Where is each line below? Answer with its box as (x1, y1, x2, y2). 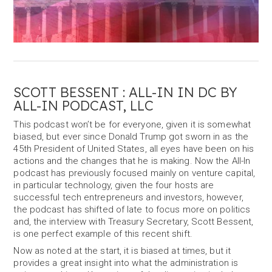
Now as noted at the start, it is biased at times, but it (13, 245, 231, 256)
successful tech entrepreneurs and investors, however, (13, 192, 243, 203)
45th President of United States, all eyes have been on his (13, 143, 254, 154)
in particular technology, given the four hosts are (13, 180, 214, 191)
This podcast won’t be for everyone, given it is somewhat (13, 119, 251, 130)
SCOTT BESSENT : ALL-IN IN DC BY (13, 84, 238, 101)
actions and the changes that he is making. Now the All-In (13, 155, 251, 166)
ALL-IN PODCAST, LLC (13, 97, 154, 114)
